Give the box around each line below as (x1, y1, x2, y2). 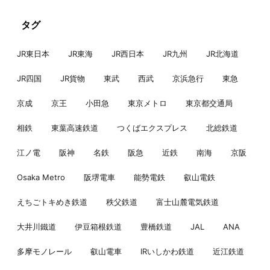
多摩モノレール (17, 246, 72, 257)
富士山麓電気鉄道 (156, 197, 219, 207)
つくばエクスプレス (117, 123, 187, 133)
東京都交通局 (186, 98, 233, 108)
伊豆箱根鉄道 (75, 222, 122, 232)
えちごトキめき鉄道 (17, 197, 87, 207)
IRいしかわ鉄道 (140, 246, 194, 257)
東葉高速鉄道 (51, 123, 98, 133)
